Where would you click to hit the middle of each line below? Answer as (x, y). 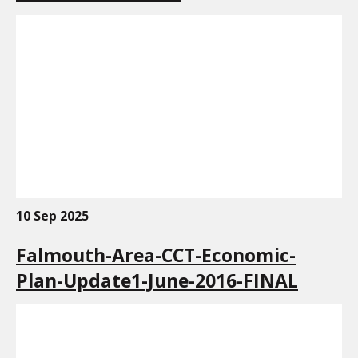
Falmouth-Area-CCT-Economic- (156, 255)
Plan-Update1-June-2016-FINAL (157, 281)
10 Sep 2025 (52, 216)
